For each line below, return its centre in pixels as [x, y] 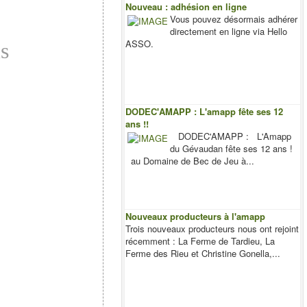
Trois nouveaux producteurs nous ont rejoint [212, 229]
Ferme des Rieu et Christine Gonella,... [203, 253]
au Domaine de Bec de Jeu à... [190, 161]
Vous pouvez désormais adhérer [234, 19]
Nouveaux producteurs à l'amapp [196, 216]
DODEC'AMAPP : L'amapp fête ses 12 [205, 111]
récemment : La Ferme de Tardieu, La [200, 241]
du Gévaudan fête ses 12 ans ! [234, 148]
